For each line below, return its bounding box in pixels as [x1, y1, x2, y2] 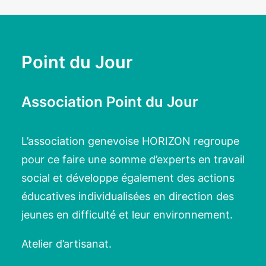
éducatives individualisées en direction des [21, 190, 234, 202]
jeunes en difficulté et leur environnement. [21, 208, 233, 221]
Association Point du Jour [21, 93, 198, 110]
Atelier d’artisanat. [21, 237, 112, 250]
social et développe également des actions [21, 172, 235, 184]
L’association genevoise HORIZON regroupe [21, 135, 239, 147]
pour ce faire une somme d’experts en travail [21, 153, 245, 166]
